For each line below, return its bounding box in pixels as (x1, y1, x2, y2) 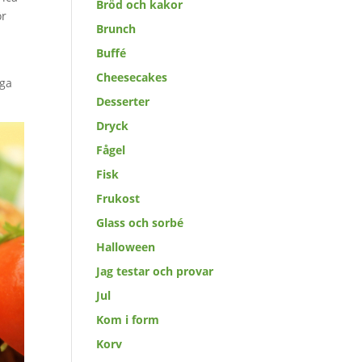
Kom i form (96, 312, 160, 327)
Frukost (96, 191, 141, 206)
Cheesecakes (96, 69, 168, 85)
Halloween (96, 239, 156, 255)
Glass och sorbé (96, 215, 184, 230)
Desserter (96, 94, 150, 109)
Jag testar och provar (96, 263, 214, 279)
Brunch (96, 21, 137, 36)
